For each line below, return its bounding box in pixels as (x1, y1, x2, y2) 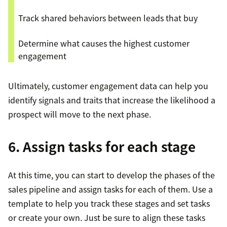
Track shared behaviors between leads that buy (18, 12, 198, 24)
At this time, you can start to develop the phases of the (8, 169, 215, 181)
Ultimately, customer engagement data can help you (8, 80, 208, 92)
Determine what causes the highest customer (18, 37, 190, 50)
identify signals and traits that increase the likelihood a (8, 94, 215, 106)
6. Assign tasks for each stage (8, 137, 196, 157)
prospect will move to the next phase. (8, 108, 151, 121)
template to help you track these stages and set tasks (8, 197, 210, 210)
